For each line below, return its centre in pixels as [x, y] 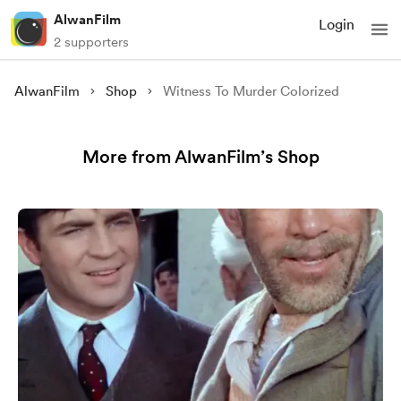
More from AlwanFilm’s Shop [200, 157]
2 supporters [91, 42]
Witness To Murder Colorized [251, 91]
